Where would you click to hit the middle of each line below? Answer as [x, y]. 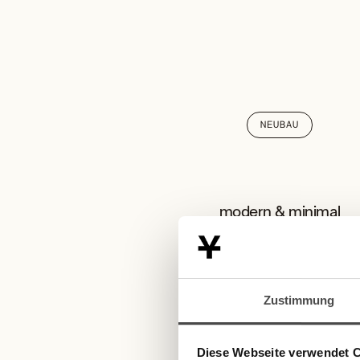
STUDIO [280, 243]
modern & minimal [280, 212]
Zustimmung [299, 300]
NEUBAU [280, 125]
